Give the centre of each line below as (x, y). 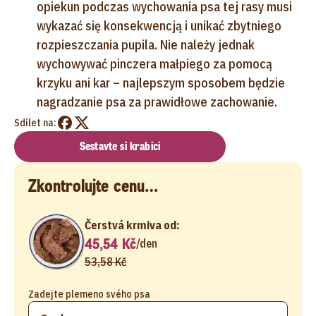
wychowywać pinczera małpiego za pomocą (154, 63)
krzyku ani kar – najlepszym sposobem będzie (161, 83)
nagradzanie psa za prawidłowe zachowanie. (157, 102)
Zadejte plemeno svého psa (89, 294)
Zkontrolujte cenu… (93, 186)
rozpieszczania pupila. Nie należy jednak (146, 44)
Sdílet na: (35, 122)
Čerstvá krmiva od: (132, 225)
